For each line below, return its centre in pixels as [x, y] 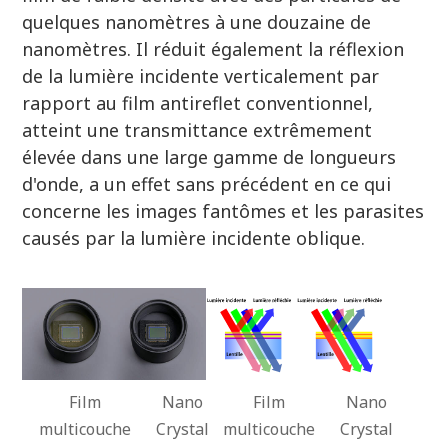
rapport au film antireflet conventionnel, [198, 102]
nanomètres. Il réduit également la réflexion [213, 48]
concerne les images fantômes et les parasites [223, 210]
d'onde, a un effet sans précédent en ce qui [207, 183]
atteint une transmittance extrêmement [197, 129]
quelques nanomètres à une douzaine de [197, 21]
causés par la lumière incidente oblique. [194, 237]
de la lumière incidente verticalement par [201, 75]
